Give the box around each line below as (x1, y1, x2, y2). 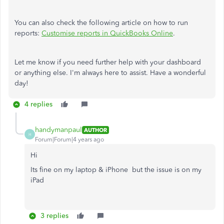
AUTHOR (84, 126, 107, 133)
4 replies (24, 100, 52, 108)
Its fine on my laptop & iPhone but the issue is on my (30, 165, 201, 174)
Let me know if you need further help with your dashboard (14, 58, 201, 66)
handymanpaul (35, 125, 82, 134)
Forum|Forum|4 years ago (35, 136, 104, 143)
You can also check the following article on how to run (14, 18, 188, 27)
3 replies (40, 211, 68, 220)
